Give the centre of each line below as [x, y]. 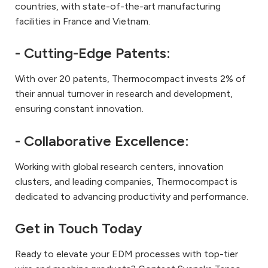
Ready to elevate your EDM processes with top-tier [127, 254]
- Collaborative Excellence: [102, 141]
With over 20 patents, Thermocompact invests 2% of [130, 79]
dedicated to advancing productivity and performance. [132, 196]
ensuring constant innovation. [79, 109]
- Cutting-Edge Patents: [93, 53]
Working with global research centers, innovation [119, 166]
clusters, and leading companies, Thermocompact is [126, 181]
